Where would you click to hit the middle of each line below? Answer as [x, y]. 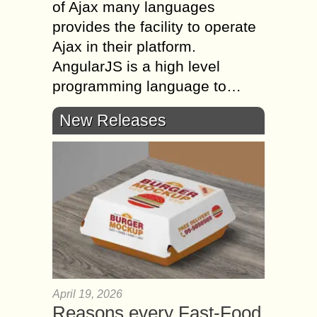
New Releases [113, 120]
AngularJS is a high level [136, 66]
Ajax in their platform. [124, 46]
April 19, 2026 [87, 294]
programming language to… [147, 86]
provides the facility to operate [154, 26]
